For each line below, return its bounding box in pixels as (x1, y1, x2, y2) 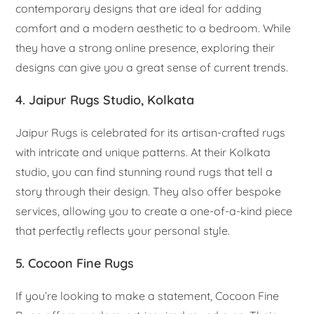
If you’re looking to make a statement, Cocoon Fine (15, 288, 280, 303)
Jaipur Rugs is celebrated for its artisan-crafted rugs (15, 125, 286, 139)
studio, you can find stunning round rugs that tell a (15, 164, 273, 179)
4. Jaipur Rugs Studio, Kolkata (15, 91, 195, 108)
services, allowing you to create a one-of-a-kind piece (15, 203, 293, 218)
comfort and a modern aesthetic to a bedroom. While (15, 20, 292, 35)
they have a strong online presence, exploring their (15, 40, 275, 55)
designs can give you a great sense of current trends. (15, 60, 289, 74)
